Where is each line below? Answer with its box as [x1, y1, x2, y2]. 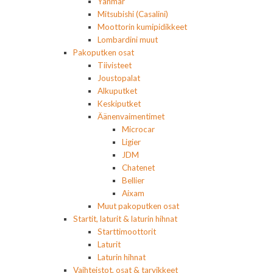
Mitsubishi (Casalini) [97, 9, 168, 19]
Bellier [122, 175, 144, 186]
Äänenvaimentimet [97, 112, 165, 122]
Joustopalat [97, 73, 140, 83]
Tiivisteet [97, 60, 132, 71]
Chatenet [122, 163, 155, 173]
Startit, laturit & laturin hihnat [73, 214, 177, 224]
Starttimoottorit [97, 227, 156, 237]
